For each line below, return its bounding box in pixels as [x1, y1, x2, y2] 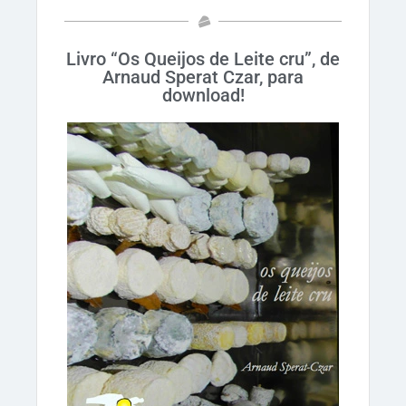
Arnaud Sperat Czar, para [102, 65, 304, 88]
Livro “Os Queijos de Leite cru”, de [66, 47, 340, 70]
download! [161, 83, 245, 106]
